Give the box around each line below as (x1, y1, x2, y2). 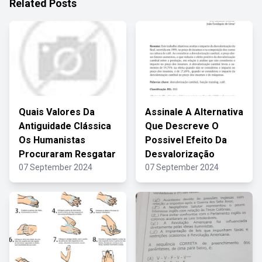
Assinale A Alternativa (145, 106, 243, 118)
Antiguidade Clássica (19, 120, 111, 132)
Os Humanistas (19, 135, 85, 146)
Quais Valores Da (19, 106, 95, 118)
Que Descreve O (145, 120, 219, 132)
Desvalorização (145, 149, 215, 160)
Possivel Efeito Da (145, 135, 227, 146)
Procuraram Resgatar (19, 149, 116, 160)
